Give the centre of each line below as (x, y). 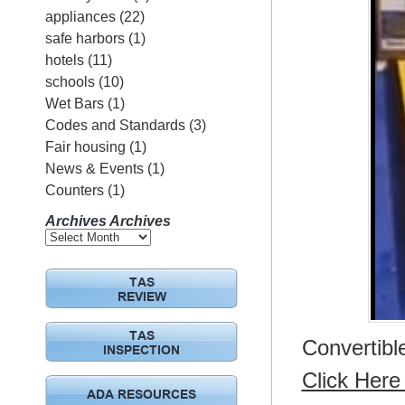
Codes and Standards (115, 125)
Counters (74, 190)
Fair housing (85, 147)
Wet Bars (74, 104)
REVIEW (141, 298)
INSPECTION (141, 352)
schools (70, 82)
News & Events (94, 169)
